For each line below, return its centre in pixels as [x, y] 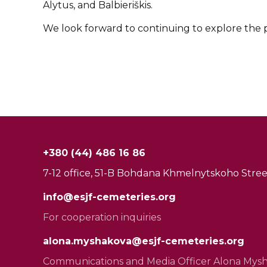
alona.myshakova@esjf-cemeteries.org [144, 241]
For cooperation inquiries [102, 217]
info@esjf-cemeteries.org [109, 197]
